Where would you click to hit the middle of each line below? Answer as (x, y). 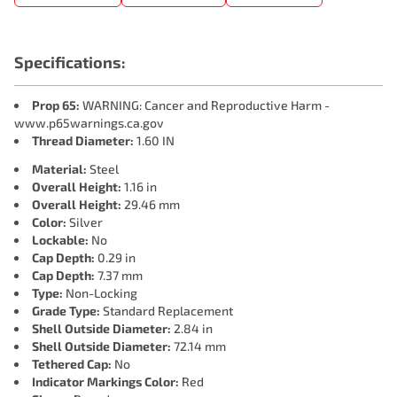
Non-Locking (100, 293)
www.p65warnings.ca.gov (89, 123)
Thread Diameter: (83, 140)
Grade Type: (66, 311)
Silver (85, 222)
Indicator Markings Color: (105, 381)
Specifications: (70, 62)
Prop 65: (56, 105)
